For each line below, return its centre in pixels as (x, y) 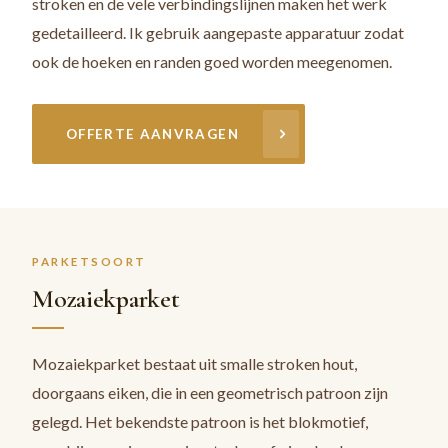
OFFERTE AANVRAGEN (152, 134)
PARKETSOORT (89, 261)
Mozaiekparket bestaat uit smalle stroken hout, (194, 363)
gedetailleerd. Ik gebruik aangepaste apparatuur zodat (218, 32)
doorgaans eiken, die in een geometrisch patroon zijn (210, 392)
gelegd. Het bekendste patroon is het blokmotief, (200, 421)
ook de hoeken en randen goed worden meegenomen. (212, 61)
